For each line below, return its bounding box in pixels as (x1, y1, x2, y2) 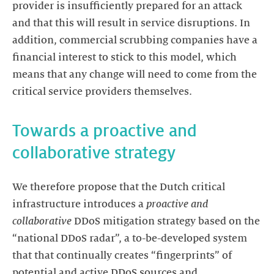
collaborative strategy (12, 144, 176, 162)
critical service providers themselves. (12, 86, 192, 97)
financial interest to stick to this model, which (12, 52, 237, 63)
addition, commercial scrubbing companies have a (12, 35, 257, 46)
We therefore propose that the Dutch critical (12, 182, 225, 193)
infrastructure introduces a (12, 199, 146, 210)
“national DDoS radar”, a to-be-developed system (12, 233, 247, 244)
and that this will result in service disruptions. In (12, 18, 250, 29)
